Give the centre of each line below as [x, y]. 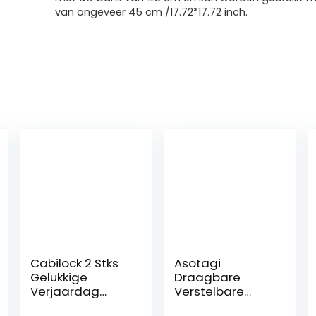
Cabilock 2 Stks [75, 263]
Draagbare [208, 277]
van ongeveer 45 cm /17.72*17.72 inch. [152, 12]
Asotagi [198, 263]
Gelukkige [59, 277]
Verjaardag [65, 291]
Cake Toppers [72, 305]
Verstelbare [209, 291]
